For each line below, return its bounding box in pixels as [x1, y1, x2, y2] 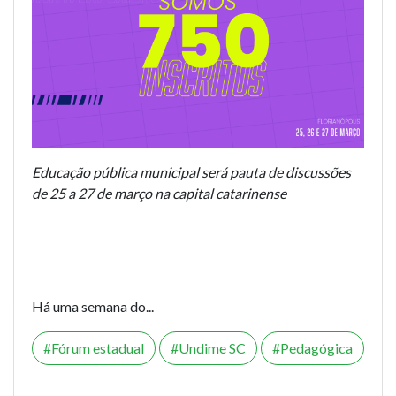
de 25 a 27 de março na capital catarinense [32, 185, 286, 202]
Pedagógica [280, 339, 353, 357]
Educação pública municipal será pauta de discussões [32, 164, 351, 181]
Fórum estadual [51, 339, 144, 357]
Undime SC [179, 339, 246, 357]
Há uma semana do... [32, 298, 154, 316]
